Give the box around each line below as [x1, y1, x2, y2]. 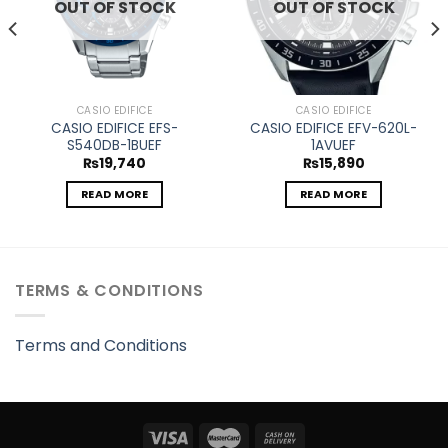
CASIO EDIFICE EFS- [51, 118, 178, 138]
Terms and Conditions [15, 333, 187, 357]
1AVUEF [311, 135, 356, 155]
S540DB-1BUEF [67, 135, 162, 155]
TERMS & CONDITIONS [15, 278, 204, 302]
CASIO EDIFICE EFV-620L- [250, 118, 417, 138]
